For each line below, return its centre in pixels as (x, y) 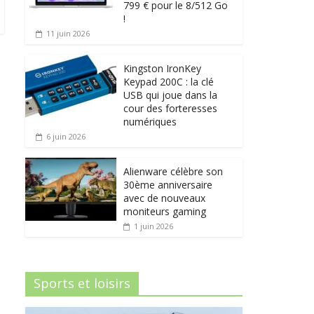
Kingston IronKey (162, 68)
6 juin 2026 (66, 136)
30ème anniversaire (168, 184)
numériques (150, 121)
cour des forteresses (170, 108)
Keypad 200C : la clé (169, 81)
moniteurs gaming (165, 211)
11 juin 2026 (68, 33)
